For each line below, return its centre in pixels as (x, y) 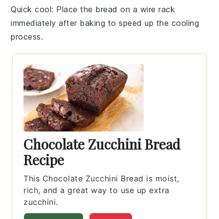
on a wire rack (146, 9)
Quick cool (31, 9)
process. (27, 36)
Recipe (44, 160)
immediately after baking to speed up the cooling (105, 23)
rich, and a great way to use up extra (97, 190)
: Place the (74, 9)
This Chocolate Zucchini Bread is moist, (101, 179)
